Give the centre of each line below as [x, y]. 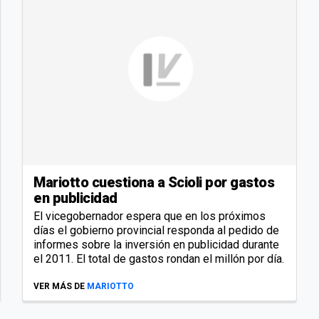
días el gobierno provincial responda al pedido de [156, 230]
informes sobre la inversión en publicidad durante [156, 244]
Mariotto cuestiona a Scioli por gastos [154, 182]
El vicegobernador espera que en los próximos [150, 216]
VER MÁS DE [59, 286]
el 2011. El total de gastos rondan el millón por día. [159, 258]
